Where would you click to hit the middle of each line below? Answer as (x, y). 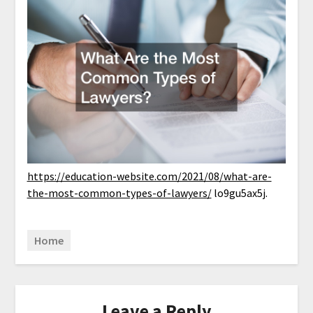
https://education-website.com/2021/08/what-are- (149, 176)
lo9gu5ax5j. (239, 193)
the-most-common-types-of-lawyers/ (119, 193)
